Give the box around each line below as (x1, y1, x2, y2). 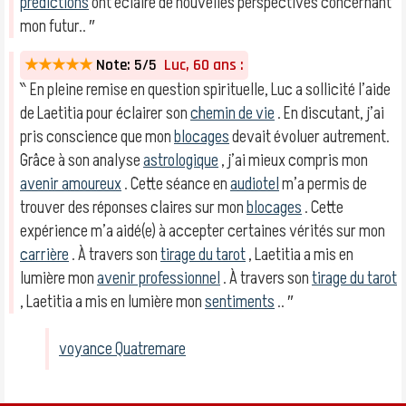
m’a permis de (279, 172, 367, 196)
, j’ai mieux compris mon (218, 149, 368, 172)
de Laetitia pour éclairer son (20, 101, 190, 125)
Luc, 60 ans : (157, 55, 244, 75)
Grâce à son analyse (20, 149, 143, 172)
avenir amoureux (20, 172, 121, 196)
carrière (20, 243, 69, 266)
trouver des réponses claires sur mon (20, 196, 246, 219)
